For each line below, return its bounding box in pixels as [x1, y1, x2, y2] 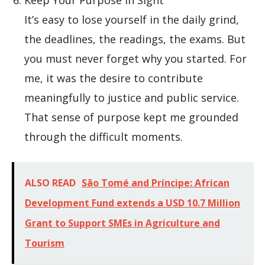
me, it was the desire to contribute [24, 71, 203, 85]
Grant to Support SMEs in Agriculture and [25, 216, 220, 230]
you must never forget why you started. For [24, 51, 247, 66]
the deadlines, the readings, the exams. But [24, 32, 245, 46]
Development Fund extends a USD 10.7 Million [25, 196, 240, 209]
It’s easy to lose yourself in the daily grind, [24, 12, 239, 27]
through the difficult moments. [24, 130, 183, 144]
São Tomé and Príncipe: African [82, 176, 230, 189]
